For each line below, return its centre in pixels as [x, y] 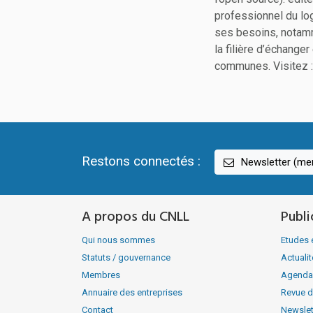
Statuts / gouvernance [126, 257]
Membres [101, 275]
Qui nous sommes [118, 240]
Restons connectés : [141, 161]
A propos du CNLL [136, 217]
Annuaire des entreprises [132, 292]
